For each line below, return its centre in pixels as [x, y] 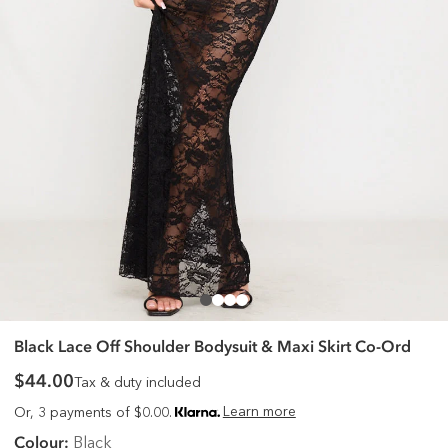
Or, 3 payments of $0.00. [93, 413]
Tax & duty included [137, 383]
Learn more [259, 411]
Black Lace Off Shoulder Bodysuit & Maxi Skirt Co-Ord [212, 347]
